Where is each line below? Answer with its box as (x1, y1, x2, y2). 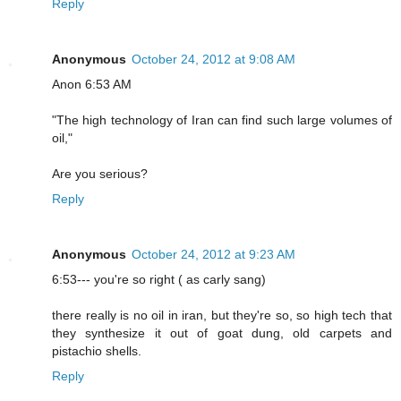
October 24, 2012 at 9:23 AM (132, 247, 295, 262)
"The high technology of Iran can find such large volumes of (52, 113, 392, 128)
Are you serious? (52, 166, 148, 182)
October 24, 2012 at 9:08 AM (132, 52, 295, 67)
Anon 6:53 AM (52, 77, 132, 92)
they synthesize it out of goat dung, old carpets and (52, 326, 392, 341)
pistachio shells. (52, 344, 141, 359)
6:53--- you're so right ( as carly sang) (52, 272, 266, 287)
